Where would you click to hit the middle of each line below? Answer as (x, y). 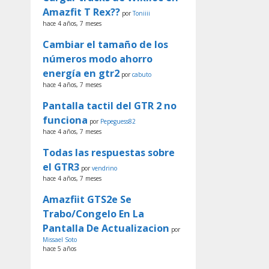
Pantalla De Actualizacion (106, 228)
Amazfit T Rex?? (81, 12)
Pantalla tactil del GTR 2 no (110, 105)
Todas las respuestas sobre (109, 152)
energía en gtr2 (81, 73)
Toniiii (141, 13)
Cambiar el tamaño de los (105, 44)
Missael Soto (60, 239)
